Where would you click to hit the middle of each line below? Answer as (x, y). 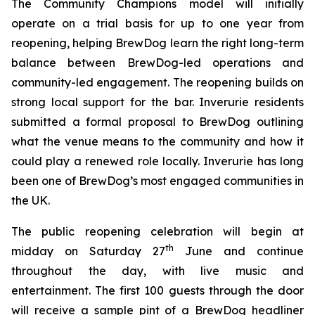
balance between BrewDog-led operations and (157, 63)
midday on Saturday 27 (88, 251)
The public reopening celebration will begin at (157, 231)
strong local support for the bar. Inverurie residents (157, 102)
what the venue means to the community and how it (157, 141)
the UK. (31, 200)
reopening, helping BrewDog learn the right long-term (157, 43)
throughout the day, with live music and (157, 271)
